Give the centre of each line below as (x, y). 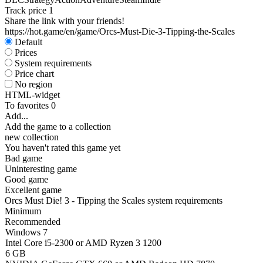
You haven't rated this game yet (63, 148)
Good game (26, 179)
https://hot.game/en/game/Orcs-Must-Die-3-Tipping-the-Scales (120, 31)
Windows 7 (26, 232)
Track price (27, 10)
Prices (26, 53)
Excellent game (33, 190)
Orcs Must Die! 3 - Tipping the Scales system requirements (114, 200)
